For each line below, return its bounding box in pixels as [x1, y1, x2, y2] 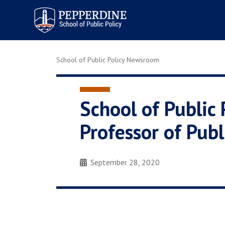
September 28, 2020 [90, 157, 160, 167]
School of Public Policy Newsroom [56, 55, 159, 64]
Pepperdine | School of [28, 4, 113, 15]
